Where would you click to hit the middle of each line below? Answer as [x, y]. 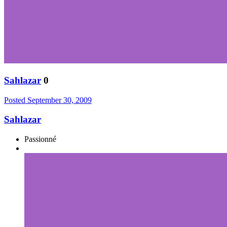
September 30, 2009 [60, 100]
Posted [16, 100]
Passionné [40, 139]
